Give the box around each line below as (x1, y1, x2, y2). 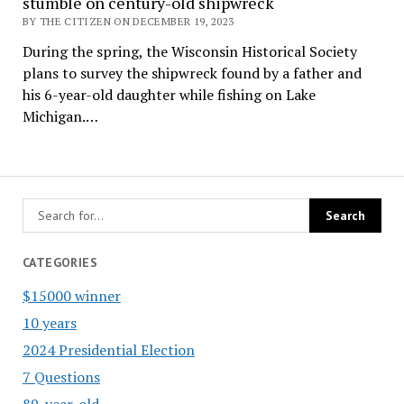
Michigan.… (22, 106, 98, 127)
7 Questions (22, 366, 100, 387)
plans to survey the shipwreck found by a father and (22, 63, 362, 84)
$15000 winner (22, 285, 121, 306)
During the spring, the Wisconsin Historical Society (22, 41, 357, 62)
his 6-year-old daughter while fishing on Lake (22, 85, 316, 106)
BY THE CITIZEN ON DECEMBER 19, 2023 (22, 14, 234, 29)
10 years (22, 312, 77, 333)
